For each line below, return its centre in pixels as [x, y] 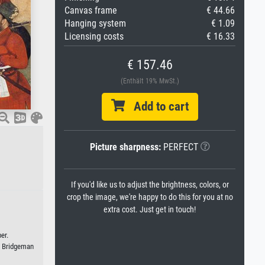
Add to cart [156, 106]
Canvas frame [91, 10]
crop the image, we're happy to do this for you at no [150, 197]
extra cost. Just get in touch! [150, 210]
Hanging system [95, 23]
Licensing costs [94, 36]
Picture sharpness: [125, 147]
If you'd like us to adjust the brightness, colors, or [150, 185]
